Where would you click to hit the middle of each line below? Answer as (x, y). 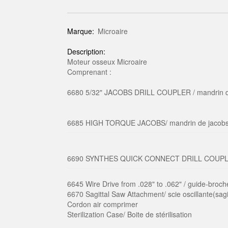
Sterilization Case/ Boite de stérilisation (130, 214)
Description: (87, 51)
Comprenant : (89, 72)
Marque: (82, 31)
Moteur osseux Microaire (110, 62)
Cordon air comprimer (103, 204)
